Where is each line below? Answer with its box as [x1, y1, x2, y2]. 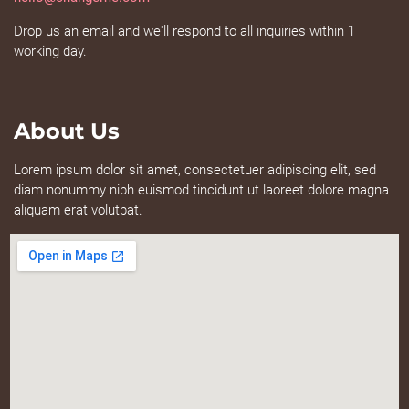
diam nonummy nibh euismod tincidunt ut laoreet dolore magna [14, 182, 389, 198]
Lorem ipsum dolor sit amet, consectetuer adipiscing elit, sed [14, 162, 376, 178]
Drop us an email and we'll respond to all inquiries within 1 [14, 23, 355, 39]
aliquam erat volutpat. [14, 202, 142, 218]
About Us [14, 118, 120, 144]
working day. [14, 43, 87, 59]
